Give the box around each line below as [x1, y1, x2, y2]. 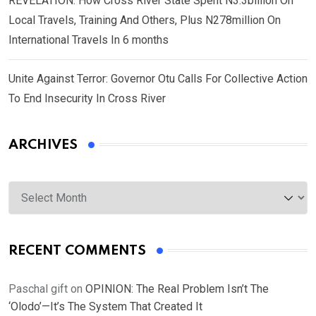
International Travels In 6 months [8, 32, 169, 47]
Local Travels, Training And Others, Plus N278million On [8, 13, 281, 27]
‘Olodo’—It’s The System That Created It [8, 299, 202, 313]
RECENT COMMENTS [8, 243, 146, 257]
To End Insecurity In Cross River [8, 91, 166, 105]
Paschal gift [8, 281, 68, 296]
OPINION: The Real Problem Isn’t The [85, 281, 269, 296]
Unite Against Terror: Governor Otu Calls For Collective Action [8, 71, 308, 85]
